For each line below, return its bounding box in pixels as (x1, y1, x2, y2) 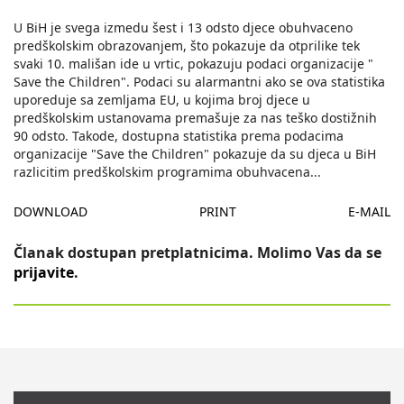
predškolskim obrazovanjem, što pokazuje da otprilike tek (14, 37, 360, 55)
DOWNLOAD (14, 203, 87, 221)
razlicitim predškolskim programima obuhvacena (14, 163, 310, 181)
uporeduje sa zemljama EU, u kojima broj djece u (14, 91, 310, 109)
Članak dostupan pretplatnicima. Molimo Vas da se (14, 243, 381, 263)
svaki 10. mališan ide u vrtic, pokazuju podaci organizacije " (14, 55, 373, 73)
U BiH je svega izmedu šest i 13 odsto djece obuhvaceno (14, 19, 353, 37)
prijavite (14, 262, 74, 283)
